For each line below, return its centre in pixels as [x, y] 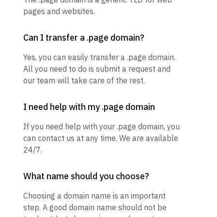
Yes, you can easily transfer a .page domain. [99, 57]
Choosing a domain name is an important [94, 196]
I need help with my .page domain [89, 107]
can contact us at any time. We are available [101, 138]
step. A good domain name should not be [95, 208]
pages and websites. [59, 11]
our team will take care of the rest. [84, 81]
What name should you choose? [86, 176]
